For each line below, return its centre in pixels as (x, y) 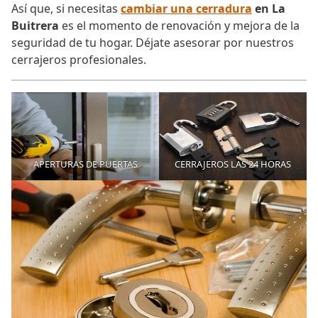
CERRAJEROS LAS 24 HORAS (233, 164)
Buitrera (35, 26)
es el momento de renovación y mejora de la (179, 26)
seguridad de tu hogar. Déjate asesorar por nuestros (153, 43)
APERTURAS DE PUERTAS (85, 164)
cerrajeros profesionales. (79, 60)
